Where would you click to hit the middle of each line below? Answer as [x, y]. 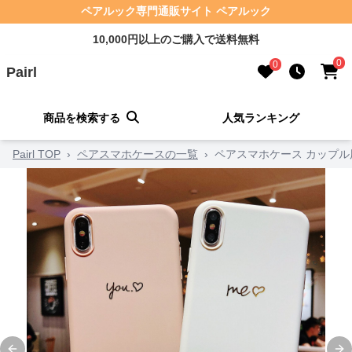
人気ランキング [260, 118]
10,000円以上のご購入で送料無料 [176, 39]
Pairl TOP [37, 154]
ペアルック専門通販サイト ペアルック [176, 11]
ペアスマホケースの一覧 [137, 154]
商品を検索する [82, 118]
